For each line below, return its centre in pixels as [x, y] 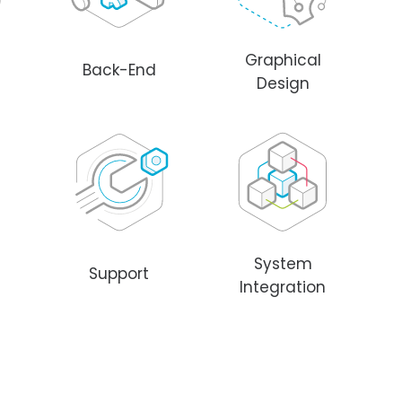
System [283, 264]
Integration [283, 287]
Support [119, 274]
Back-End [119, 70]
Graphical [283, 60]
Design [283, 83]
